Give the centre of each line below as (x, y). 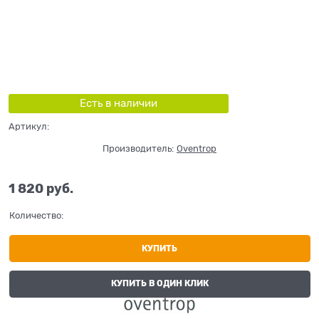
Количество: (36, 216)
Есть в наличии (118, 103)
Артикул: (29, 126)
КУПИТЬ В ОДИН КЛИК (159, 284)
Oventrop (197, 148)
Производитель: (138, 148)
